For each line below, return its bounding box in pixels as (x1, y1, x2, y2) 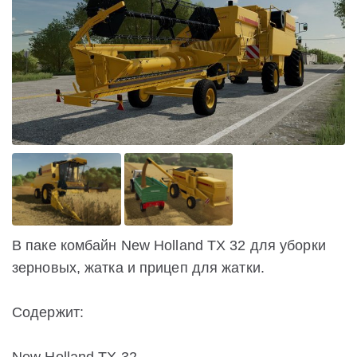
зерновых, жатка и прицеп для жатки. (12, 260, 265, 277)
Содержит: (12, 304, 84, 321)
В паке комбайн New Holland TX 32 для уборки (12, 237, 326, 254)
